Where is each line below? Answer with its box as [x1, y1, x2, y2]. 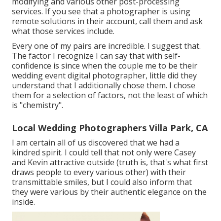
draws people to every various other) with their [12, 167, 186, 178]
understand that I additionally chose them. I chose [12, 80, 195, 91]
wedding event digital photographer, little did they [12, 70, 197, 81]
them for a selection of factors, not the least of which [12, 90, 208, 101]
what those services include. [12, 26, 114, 37]
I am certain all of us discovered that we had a [12, 137, 180, 148]
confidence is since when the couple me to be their [12, 60, 197, 72]
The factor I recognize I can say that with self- [12, 50, 181, 62]
